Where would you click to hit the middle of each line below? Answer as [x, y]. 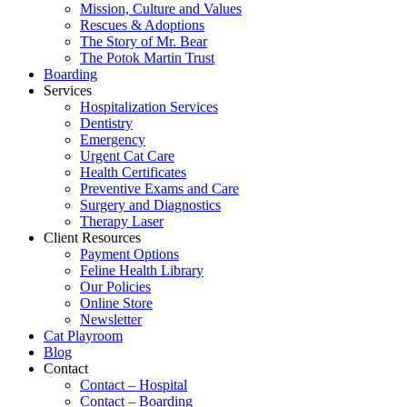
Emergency [113, 140]
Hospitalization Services [149, 107]
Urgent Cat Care [127, 156]
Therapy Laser [122, 222]
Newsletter [111, 320]
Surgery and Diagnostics [150, 205]
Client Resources [92, 238]
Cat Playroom [83, 336]
